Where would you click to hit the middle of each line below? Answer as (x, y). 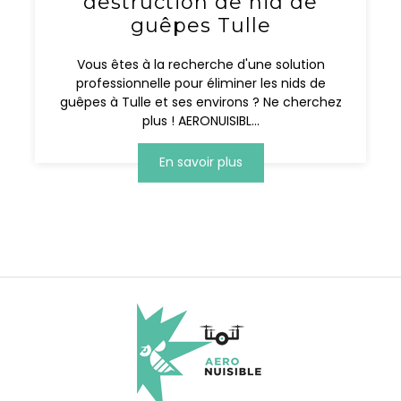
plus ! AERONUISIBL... (200, 120)
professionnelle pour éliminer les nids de (200, 83)
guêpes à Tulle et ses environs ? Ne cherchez (200, 102)
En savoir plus (200, 162)
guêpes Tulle (200, 25)
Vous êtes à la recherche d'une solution (200, 64)
